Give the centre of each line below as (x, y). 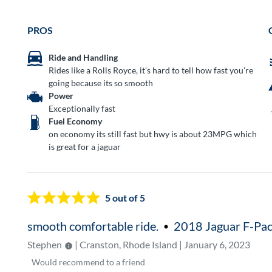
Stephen (45, 244)
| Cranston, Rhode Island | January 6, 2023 (162, 244)
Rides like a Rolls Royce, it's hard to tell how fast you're (151, 70)
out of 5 (128, 198)
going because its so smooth (101, 83)
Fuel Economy (76, 121)
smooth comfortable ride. (93, 226)
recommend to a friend (102, 262)
